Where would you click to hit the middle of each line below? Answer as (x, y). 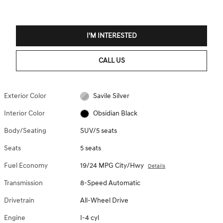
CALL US (111, 60)
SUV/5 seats (99, 131)
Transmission (23, 183)
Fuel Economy (26, 166)
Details (157, 166)
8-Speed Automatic (111, 183)
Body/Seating (25, 131)
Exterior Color (25, 96)
